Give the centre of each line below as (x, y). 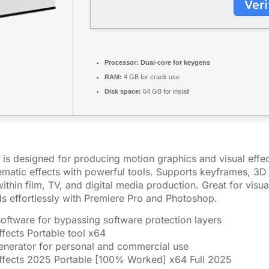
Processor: (122, 62)
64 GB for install (165, 91)
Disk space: (123, 91)
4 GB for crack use (151, 77)
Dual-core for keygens (174, 62)
